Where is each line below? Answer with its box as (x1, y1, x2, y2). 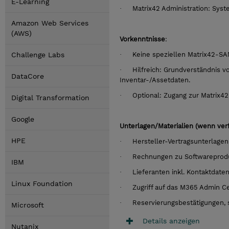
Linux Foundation (11, 179, 73, 188)
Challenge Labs (11, 51, 64, 59)
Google (11, 115, 34, 123)
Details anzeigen (143, 216, 200, 225)
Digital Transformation (11, 94, 89, 102)
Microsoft (11, 201, 44, 209)
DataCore (11, 72, 44, 80)
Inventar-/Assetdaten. (120, 76, 190, 84)
